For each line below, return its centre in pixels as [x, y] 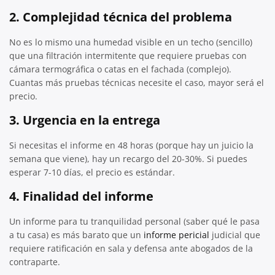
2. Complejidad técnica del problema [121, 17]
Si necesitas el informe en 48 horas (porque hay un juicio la [131, 145]
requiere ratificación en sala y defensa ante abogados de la [131, 248]
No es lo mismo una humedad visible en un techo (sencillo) [131, 42]
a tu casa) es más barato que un [76, 234]
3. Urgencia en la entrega [85, 120]
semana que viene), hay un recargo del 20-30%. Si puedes [128, 158]
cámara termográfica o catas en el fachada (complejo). [120, 69]
